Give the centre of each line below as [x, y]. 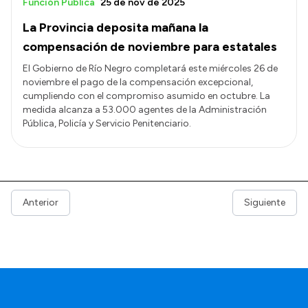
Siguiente [265, 202]
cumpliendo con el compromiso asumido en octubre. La [146, 96]
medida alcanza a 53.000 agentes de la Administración [145, 109]
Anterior [41, 202]
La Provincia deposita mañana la [115, 27]
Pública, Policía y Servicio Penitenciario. [107, 123]
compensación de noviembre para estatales [150, 46]
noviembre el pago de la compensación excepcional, [138, 82]
